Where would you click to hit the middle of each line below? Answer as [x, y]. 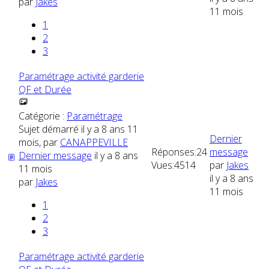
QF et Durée [45, 89]
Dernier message [55, 155]
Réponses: [174, 152]
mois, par [39, 142]
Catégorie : [43, 116]
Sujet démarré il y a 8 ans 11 [78, 129]
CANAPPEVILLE [94, 142]
